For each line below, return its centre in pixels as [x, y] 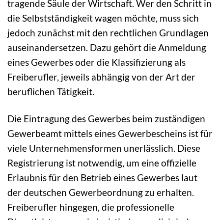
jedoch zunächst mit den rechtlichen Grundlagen [108, 33]
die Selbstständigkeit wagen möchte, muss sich [103, 18]
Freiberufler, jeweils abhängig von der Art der [101, 77]
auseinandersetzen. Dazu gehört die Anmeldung [107, 48]
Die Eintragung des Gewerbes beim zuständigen [106, 119]
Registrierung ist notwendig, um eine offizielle [102, 163]
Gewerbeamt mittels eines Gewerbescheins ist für [110, 134]
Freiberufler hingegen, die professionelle [91, 207]
